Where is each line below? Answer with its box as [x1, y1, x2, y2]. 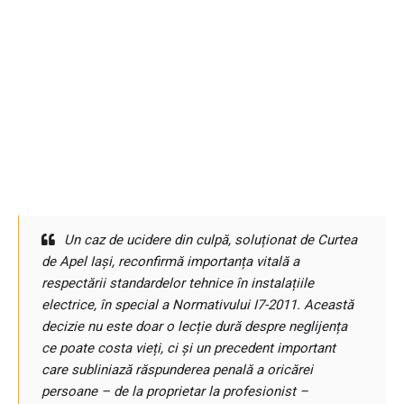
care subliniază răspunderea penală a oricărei [41, 362, 313, 378]
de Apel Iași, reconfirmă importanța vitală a [41, 253, 299, 270]
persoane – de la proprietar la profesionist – [41, 383, 308, 399]
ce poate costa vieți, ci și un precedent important [41, 340, 335, 356]
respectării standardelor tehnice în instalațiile [41, 275, 314, 291]
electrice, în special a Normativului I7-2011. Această [41, 297, 353, 313]
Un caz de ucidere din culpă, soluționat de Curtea [64, 232, 357, 248]
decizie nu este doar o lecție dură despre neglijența [41, 318, 347, 335]
